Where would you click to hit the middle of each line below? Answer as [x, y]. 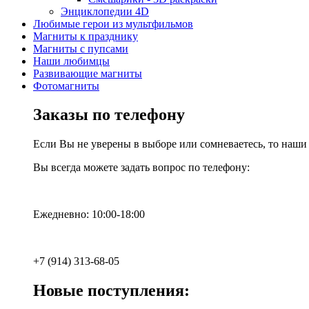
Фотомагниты [66, 86]
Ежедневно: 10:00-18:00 [89, 215]
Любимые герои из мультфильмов [113, 23]
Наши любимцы [71, 61]
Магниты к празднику [86, 36]
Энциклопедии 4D [105, 11]
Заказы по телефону [109, 115]
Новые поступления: [111, 291]
